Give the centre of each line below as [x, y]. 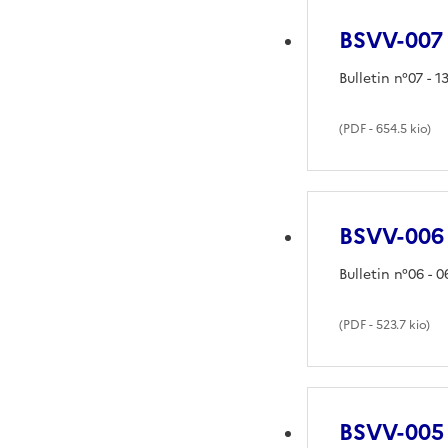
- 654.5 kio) [399, 128]
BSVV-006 [392, 236]
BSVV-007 [391, 40]
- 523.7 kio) [398, 324]
